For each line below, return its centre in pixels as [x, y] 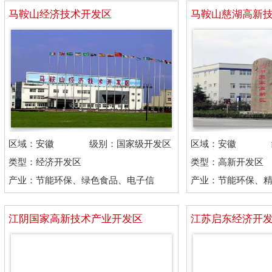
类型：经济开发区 [45, 162]
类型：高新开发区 [227, 162]
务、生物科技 [218, 192]
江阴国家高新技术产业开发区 [76, 219]
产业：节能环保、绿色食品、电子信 [81, 180]
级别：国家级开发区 [130, 144]
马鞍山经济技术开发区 [60, 14]
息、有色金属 [36, 192]
